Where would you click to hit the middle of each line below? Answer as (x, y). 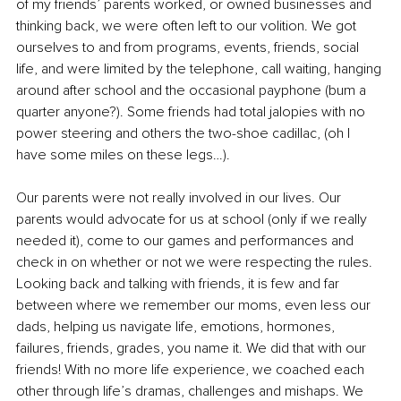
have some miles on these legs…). (125, 155)
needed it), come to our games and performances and (187, 241)
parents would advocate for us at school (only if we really (193, 220)
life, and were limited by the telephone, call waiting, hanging (200, 69)
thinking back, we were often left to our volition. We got (188, 26)
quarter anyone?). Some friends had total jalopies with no (192, 112)
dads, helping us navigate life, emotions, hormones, (177, 327)
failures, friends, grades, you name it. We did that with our (193, 349)
